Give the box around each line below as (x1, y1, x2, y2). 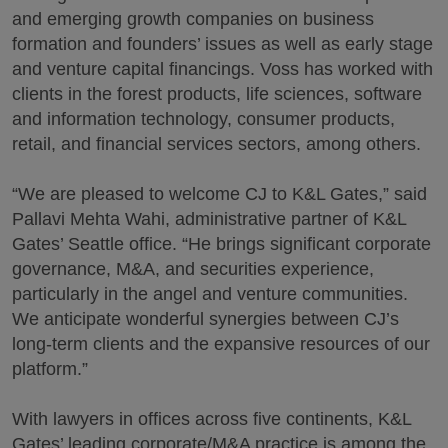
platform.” (12, 359, 88, 379)
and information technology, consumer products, (12, 109, 395, 129)
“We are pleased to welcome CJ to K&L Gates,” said (12, 184, 427, 204)
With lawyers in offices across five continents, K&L (12, 409, 411, 429)
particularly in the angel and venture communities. (12, 284, 408, 304)
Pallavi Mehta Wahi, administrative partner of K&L (12, 209, 406, 229)
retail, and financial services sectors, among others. (12, 134, 421, 154)
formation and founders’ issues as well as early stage (12, 34, 433, 54)
